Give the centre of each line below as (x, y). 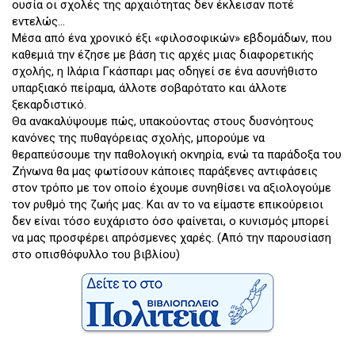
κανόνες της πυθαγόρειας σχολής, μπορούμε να (138, 138)
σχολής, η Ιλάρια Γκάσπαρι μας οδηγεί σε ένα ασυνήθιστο (165, 72)
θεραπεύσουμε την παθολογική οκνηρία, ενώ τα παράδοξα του (177, 155)
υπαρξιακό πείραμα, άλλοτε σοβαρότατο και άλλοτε (149, 88)
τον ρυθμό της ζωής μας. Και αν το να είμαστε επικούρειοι (168, 205)
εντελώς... (38, 22)
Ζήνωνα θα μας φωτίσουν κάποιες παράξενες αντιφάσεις (165, 172)
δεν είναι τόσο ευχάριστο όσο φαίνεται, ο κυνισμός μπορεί (170, 221)
